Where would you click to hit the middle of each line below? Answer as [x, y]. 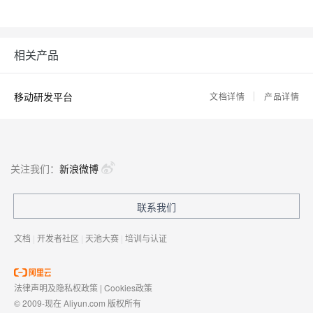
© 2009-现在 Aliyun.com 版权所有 [78, 303]
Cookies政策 [128, 287]
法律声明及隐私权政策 [56, 287]
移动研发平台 [43, 96]
